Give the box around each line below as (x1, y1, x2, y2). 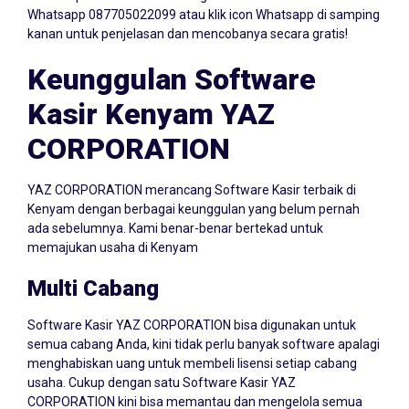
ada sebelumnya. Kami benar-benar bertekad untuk (27, 203, 323, 218)
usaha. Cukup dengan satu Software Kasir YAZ (27, 357, 296, 372)
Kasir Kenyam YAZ (27, 79, 275, 114)
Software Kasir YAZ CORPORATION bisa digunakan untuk (27, 299, 356, 315)
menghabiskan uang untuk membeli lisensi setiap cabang (27, 338, 357, 353)
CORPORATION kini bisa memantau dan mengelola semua (27, 376, 362, 392)
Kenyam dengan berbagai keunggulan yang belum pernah (27, 184, 360, 199)
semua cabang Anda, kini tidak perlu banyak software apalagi (27, 319, 380, 334)
